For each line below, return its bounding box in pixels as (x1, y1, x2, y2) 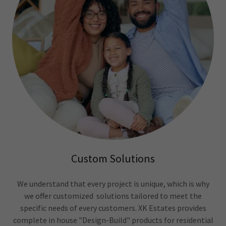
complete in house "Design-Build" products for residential (13, 215, 213, 225)
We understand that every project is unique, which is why (17, 179, 209, 189)
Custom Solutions (71, 151, 155, 165)
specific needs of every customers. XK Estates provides (20, 203, 206, 213)
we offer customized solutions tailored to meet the (24, 191, 202, 201)
